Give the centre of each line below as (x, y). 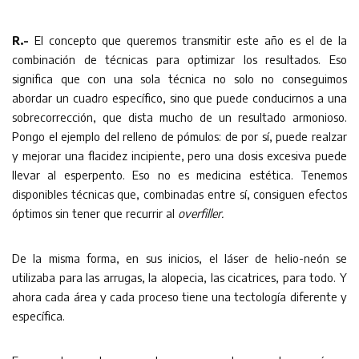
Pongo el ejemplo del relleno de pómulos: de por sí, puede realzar (179, 136)
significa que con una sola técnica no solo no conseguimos (179, 78)
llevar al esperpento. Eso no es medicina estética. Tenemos (179, 174)
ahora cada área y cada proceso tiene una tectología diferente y (179, 296)
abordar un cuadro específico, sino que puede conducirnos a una (179, 97)
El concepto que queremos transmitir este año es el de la (191, 40)
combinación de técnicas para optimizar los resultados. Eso (179, 59)
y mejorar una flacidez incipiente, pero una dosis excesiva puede (179, 155)
